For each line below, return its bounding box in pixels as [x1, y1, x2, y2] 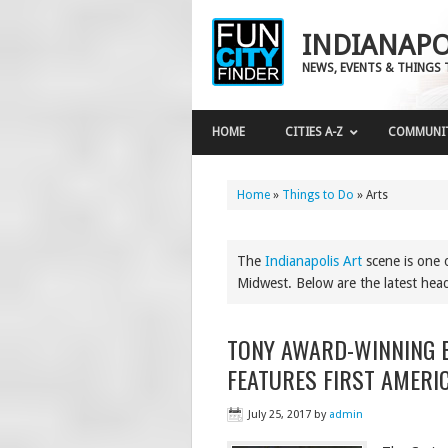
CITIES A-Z [285, 125, 343, 139]
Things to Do [282, 188, 354, 202]
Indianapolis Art [265, 253, 362, 269]
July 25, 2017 [248, 408, 311, 421]
